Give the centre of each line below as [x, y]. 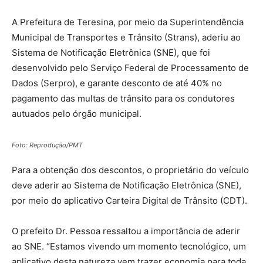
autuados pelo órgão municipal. [77, 114]
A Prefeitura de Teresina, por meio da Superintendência [128, 22]
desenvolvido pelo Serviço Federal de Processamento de [130, 68]
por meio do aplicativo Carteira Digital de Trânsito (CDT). [129, 201]
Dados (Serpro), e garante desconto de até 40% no [117, 83]
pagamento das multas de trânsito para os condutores [123, 99]
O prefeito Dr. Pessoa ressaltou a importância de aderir [126, 231]
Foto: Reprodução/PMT [47, 145]
